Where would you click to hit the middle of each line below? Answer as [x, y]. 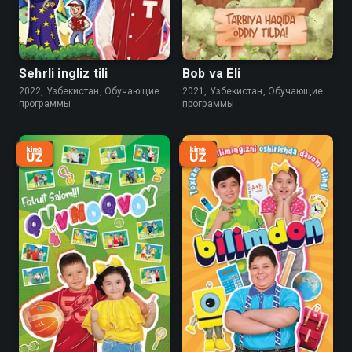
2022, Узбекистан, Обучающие [89, 91]
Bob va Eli [211, 73]
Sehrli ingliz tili [64, 73]
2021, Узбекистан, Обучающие [253, 91]
